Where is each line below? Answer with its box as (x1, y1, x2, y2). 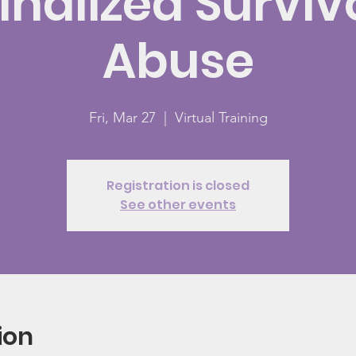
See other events (120, 195, 236, 214)
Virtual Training (174, 109, 268, 126)
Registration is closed (106, 176, 250, 195)
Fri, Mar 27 (88, 109, 156, 126)
